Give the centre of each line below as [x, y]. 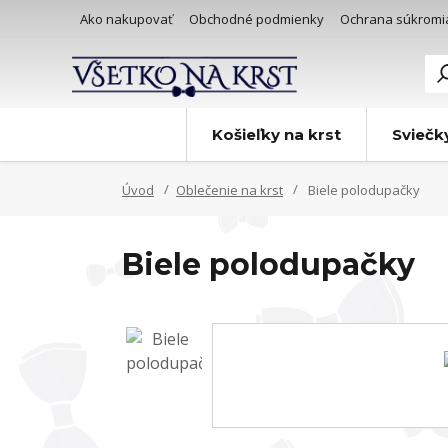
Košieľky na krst [276, 134]
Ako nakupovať [126, 19]
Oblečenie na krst [229, 190]
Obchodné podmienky [256, 19]
